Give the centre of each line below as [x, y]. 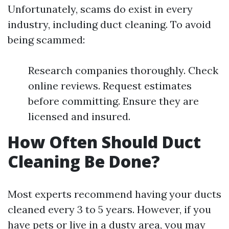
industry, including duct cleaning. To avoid [109, 25]
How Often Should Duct [104, 142]
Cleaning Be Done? [84, 162]
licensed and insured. [79, 117]
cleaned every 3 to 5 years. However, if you [109, 210]
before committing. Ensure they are [113, 101]
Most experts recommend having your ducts [114, 194]
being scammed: [46, 40]
